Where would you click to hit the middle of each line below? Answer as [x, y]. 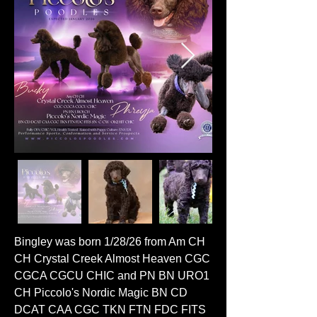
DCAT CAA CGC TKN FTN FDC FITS [110, 310]
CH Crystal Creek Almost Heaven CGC [112, 259]
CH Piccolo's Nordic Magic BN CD [101, 293]
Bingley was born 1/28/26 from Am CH [110, 242]
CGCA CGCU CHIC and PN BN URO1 [112, 276]
